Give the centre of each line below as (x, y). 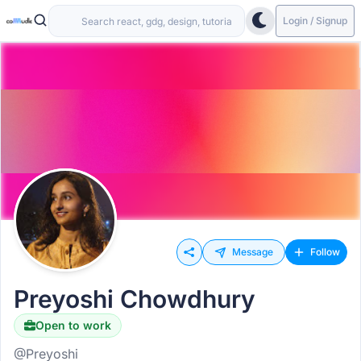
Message (253, 252)
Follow (325, 252)
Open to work (73, 325)
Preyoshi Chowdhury (135, 299)
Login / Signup (315, 20)
